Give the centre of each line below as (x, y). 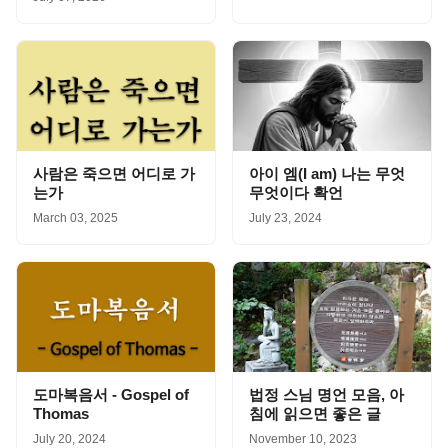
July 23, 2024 (285, 218)
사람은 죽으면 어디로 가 (114, 173)
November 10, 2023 (303, 439)
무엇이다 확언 (296, 192)
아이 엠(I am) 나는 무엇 (327, 173)
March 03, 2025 (75, 218)
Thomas (61, 413)
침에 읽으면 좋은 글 (315, 413)
